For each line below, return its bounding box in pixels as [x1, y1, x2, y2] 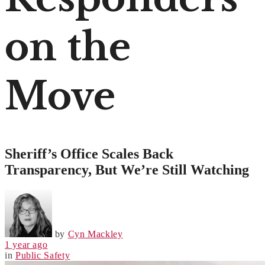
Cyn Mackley [67, 228, 123, 239]
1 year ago [5, 239, 48, 250]
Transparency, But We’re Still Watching [5, 161, 253, 177]
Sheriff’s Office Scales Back [5, 146, 173, 161]
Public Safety [15, 250, 70, 260]
